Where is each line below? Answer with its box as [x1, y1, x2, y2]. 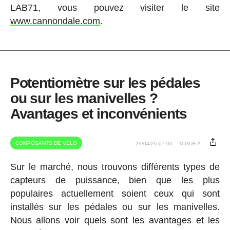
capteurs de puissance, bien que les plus [10, 175, 220, 185]
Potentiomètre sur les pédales [10, 74, 201, 91]
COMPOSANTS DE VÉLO [15, 140, 77, 146]
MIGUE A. [179, 140, 203, 146]
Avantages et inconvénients [10, 105, 187, 122]
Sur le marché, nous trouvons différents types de [10, 161, 220, 172]
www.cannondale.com [10, 15, 100, 26]
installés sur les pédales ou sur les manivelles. [10, 201, 220, 212]
